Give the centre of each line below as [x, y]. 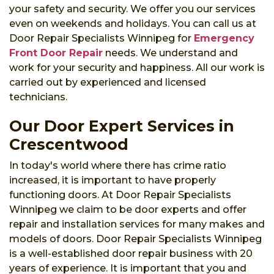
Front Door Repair [56, 53]
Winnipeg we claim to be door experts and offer [128, 209]
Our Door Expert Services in [122, 126]
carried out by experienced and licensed [108, 82]
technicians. [38, 97]
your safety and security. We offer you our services [132, 9]
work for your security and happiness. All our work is [137, 67]
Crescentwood [69, 144]
